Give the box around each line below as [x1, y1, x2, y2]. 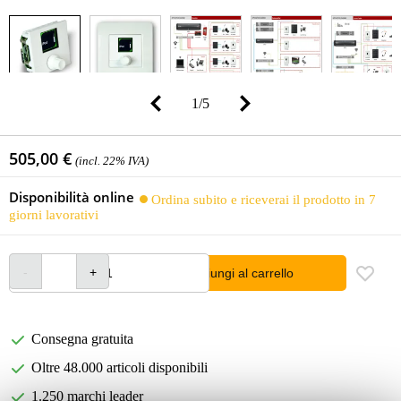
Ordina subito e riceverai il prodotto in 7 [151, 192, 376, 208]
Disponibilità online [9, 188, 134, 206]
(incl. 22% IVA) [75, 155, 149, 167]
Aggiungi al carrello [185, 266, 294, 281]
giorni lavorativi [9, 207, 98, 223]
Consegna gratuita [31, 331, 133, 347]
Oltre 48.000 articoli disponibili [31, 360, 208, 376]
